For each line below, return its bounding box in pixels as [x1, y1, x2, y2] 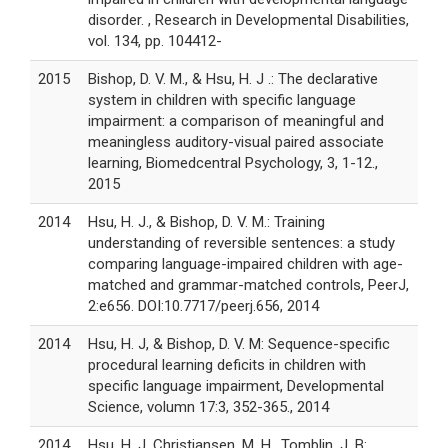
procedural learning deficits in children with [88, 356, 366, 375]
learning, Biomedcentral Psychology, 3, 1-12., [88, 154, 378, 173]
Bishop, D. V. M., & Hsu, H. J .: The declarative [88, 70, 378, 89]
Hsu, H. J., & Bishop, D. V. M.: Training [88, 213, 325, 232]
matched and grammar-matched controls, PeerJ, [88, 276, 409, 295]
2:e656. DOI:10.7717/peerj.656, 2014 [88, 297, 319, 316]
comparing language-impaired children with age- [88, 255, 403, 274]
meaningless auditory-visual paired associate [88, 133, 384, 152]
